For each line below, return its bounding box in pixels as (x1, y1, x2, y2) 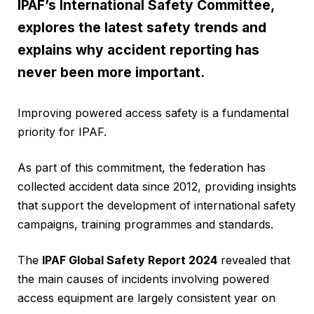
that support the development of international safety (18, 198, 296, 213)
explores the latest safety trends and (18, 19, 266, 36)
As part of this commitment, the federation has (18, 161, 266, 175)
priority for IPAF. (18, 125, 107, 139)
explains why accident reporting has (18, 41, 259, 59)
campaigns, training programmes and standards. (18, 217, 273, 232)
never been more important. (18, 64, 205, 81)
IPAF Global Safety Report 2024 (42, 253, 217, 268)
